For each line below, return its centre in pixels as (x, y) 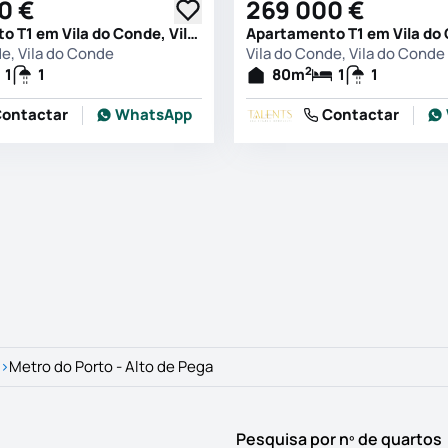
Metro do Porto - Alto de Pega (111, 367)
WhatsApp (153, 115)
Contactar (360, 115)
